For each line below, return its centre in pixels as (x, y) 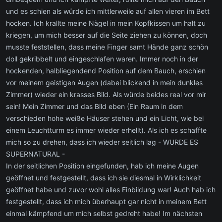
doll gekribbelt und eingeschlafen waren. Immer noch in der (102, 58)
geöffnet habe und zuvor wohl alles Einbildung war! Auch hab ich (111, 189)
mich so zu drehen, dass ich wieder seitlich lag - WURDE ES (102, 142)
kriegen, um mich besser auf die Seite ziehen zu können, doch (107, 35)
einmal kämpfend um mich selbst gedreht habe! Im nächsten (104, 213)
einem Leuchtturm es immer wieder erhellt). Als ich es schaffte (106, 130)
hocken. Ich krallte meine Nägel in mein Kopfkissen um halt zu (106, 23)
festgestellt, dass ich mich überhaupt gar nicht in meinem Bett (106, 201)
